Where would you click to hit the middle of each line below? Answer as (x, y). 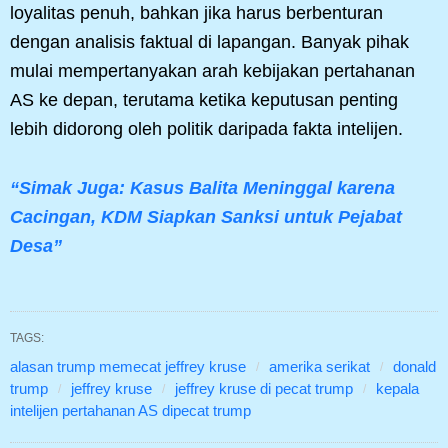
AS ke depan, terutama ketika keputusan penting (204, 100)
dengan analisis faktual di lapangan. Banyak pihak (209, 42)
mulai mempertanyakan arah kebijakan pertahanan (212, 71)
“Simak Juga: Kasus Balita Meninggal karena (202, 188)
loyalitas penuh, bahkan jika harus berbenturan (196, 13)
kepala (397, 389)
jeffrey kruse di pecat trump (264, 389)
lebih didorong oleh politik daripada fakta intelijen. (206, 129)
